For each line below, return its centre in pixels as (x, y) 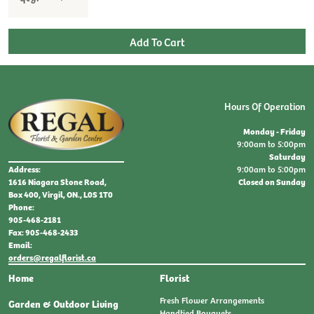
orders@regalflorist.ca (52, 258)
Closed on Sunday (272, 182)
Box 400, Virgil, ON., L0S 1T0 (61, 194)
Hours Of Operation (265, 106)
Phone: (21, 207)
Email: (20, 245)
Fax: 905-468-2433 (43, 232)
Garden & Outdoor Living (63, 304)
